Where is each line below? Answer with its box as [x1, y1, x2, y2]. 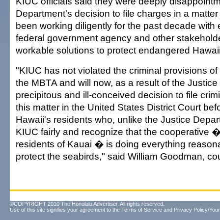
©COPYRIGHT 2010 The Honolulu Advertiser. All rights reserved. [10, 201, 165, 207]
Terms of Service [121, 207, 162, 213]
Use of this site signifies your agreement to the [10, 207, 121, 213]
